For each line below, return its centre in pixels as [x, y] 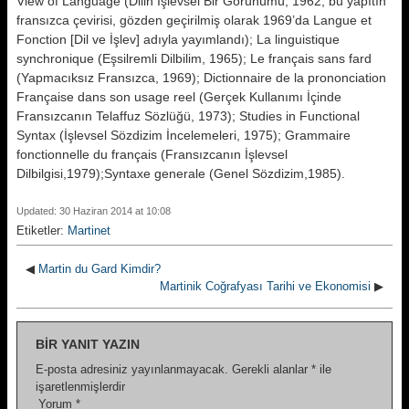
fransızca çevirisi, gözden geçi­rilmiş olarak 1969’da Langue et [194, 20]
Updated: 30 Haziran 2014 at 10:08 [94, 211]
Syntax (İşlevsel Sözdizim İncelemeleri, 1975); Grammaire [184, 135]
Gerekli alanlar [272, 369]
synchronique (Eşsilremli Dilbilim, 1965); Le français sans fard [194, 58]
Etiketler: [42, 231]
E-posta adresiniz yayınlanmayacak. [132, 369]
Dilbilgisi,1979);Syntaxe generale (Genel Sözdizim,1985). [181, 173]
